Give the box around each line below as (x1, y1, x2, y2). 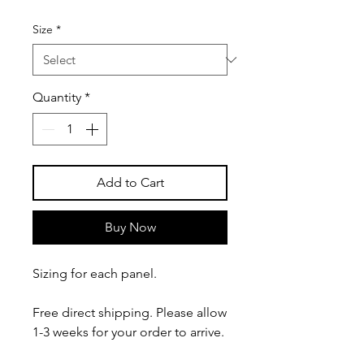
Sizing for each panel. (32, 266, 160, 281)
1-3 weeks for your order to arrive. (32, 324, 224, 340)
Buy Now (104, 219, 156, 235)
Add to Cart (96, 175, 164, 190)
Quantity (32, 89, 81, 105)
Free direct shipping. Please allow (32, 305, 227, 320)
